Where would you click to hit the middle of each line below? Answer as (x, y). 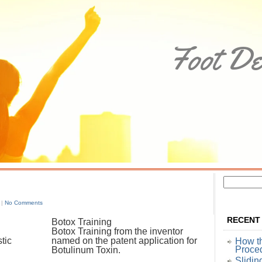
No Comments (24, 203)
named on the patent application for (124, 241)
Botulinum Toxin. (86, 250)
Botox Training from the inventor (117, 231)
